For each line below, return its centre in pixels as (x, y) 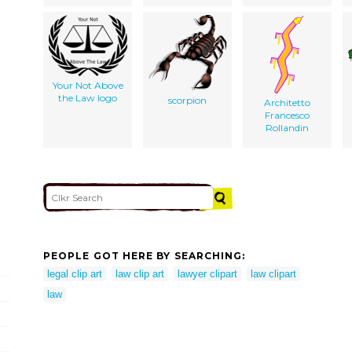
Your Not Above (88, 85)
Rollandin (287, 127)
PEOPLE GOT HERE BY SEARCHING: (145, 256)
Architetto (287, 102)
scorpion (187, 100)
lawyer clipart (207, 273)
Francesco (287, 115)
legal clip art (75, 273)
